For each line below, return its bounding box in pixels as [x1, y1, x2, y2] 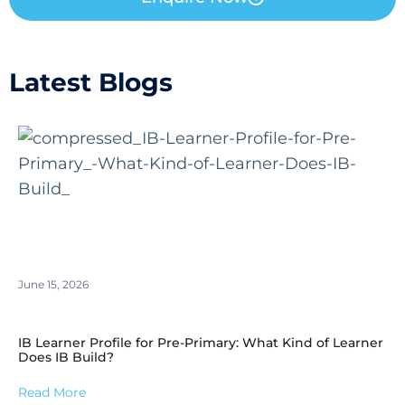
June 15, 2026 [18, 277, 89, 291]
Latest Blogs [9, 66, 173, 98]
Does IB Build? [18, 348, 114, 365]
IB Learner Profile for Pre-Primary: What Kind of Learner [18, 334, 383, 351]
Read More [18, 383, 86, 400]
